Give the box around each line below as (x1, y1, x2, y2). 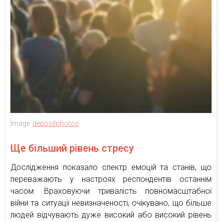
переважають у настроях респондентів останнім (10, 174, 212, 184)
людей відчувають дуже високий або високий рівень (10, 210, 212, 220)
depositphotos (33, 119, 79, 128)
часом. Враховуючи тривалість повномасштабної (10, 186, 212, 196)
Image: (10, 119, 33, 128)
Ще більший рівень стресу (10, 142, 134, 155)
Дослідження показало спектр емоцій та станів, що (10, 163, 212, 172)
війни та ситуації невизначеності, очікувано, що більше (10, 198, 212, 208)
